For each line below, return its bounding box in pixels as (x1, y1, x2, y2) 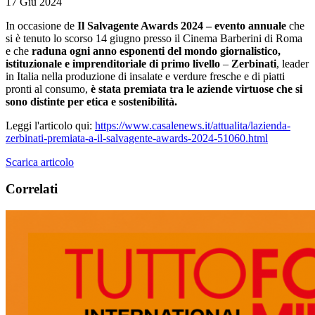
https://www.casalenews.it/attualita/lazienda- (95, 119, 290, 131)
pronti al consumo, (6, 82, 91, 95)
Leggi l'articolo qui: (6, 119, 95, 131)
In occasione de (6, 19, 77, 32)
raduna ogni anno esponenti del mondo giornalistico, (32, 44, 281, 57)
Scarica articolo (6, 155, 74, 168)
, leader (276, 57, 309, 70)
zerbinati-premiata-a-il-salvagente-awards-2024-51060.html (6, 131, 268, 144)
